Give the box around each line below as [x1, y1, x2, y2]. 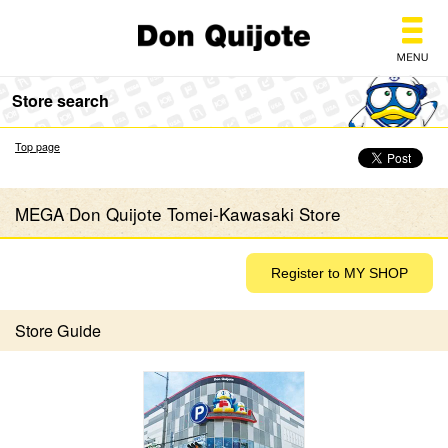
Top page [15, 139, 60, 154]
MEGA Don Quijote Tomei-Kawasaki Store [15, 201, 341, 226]
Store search [12, 89, 109, 112]
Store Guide [15, 319, 101, 342]
